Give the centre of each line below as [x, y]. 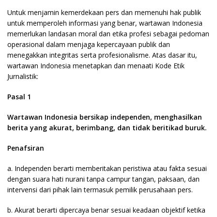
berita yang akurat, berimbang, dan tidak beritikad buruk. [107, 128]
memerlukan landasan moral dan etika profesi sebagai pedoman [108, 34]
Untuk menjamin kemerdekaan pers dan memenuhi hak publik [104, 12]
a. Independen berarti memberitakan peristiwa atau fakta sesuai [107, 168]
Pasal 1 [19, 97]
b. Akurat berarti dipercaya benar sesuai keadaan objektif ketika [106, 210]
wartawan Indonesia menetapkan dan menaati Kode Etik [96, 66]
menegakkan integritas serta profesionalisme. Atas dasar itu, [102, 55]
